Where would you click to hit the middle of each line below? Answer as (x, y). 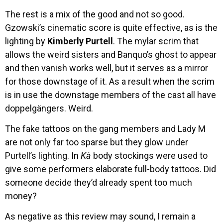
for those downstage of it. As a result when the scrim (110, 81)
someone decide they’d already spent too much (99, 182)
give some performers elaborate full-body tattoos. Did (111, 169)
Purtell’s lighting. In (43, 155)
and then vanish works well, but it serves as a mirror (107, 68)
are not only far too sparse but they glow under (97, 142)
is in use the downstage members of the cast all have (111, 95)
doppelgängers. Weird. (49, 108)
